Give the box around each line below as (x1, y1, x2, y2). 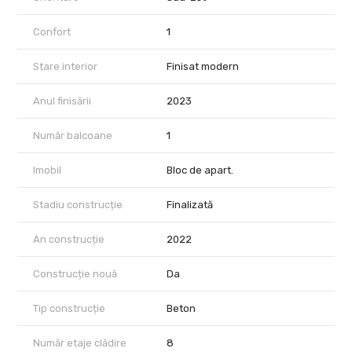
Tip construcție (33, 302, 105, 315)
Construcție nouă (33, 268, 117, 280)
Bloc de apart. (167, 164, 233, 177)
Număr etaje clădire (33, 337, 126, 350)
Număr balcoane (33, 130, 112, 142)
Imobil (33, 164, 61, 177)
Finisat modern (167, 60, 239, 73)
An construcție (33, 233, 104, 246)
